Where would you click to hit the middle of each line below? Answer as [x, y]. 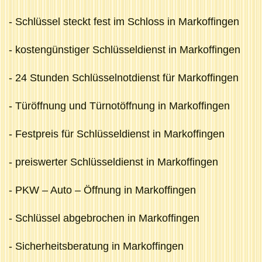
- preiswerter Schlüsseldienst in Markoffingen [113, 162]
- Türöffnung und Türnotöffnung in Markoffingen [119, 106]
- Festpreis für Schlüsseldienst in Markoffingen [117, 134]
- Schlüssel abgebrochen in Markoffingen [104, 218]
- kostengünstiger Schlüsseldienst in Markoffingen [125, 49]
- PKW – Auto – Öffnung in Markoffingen [102, 190]
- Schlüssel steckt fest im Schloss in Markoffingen [124, 21]
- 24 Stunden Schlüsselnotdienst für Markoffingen [124, 77]
